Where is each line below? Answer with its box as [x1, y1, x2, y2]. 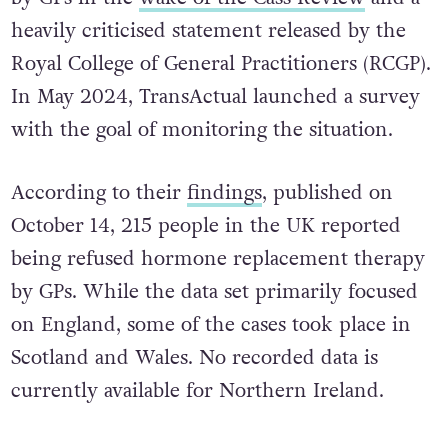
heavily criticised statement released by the [10, 16, 406, 45]
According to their [10, 179, 187, 208]
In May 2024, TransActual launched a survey [10, 82, 420, 111]
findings [186, 179, 262, 208]
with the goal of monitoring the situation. [10, 115, 393, 144]
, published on [261, 179, 393, 208]
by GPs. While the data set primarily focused [10, 278, 418, 307]
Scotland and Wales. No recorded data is [10, 344, 378, 373]
